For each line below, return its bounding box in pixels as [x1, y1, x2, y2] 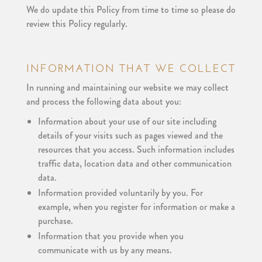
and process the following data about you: [26, 95, 181, 108]
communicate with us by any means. [37, 243, 172, 257]
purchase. [37, 214, 73, 227]
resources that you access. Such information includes [37, 143, 235, 156]
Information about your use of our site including [37, 115, 216, 128]
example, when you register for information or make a [37, 200, 235, 213]
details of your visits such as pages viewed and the [37, 129, 223, 142]
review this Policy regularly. [26, 17, 127, 30]
